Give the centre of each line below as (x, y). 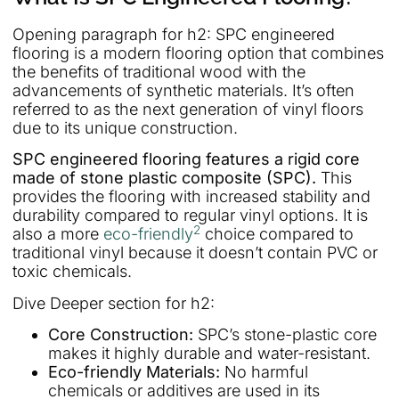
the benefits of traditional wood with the (159, 71)
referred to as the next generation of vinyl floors (188, 109)
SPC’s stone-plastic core (285, 335)
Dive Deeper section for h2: (114, 303)
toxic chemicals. (72, 272)
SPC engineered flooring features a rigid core (186, 159)
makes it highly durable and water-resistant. (209, 354)
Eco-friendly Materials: (134, 372)
